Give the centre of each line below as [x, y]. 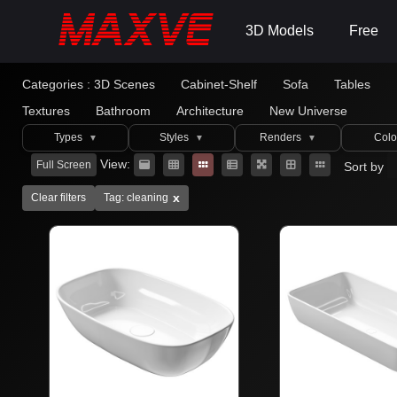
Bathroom [123, 111]
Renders [282, 137]
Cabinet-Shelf [219, 84]
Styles [175, 137]
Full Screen [64, 165]
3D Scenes [125, 84]
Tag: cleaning [136, 198]
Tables [352, 84]
